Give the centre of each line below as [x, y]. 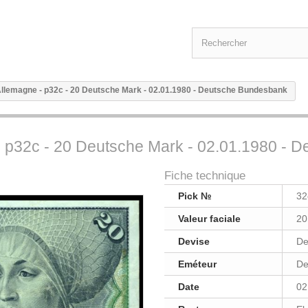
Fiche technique [205, 176]
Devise [194, 241]
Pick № [195, 196]
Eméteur [197, 264]
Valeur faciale [209, 219]
